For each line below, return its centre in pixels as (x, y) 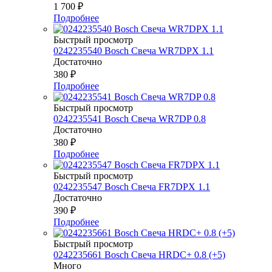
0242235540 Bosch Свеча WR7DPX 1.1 (134, 50)
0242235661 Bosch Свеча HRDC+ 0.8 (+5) (139, 254)
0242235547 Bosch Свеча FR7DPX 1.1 (132, 186)
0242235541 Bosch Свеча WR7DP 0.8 (130, 118)
